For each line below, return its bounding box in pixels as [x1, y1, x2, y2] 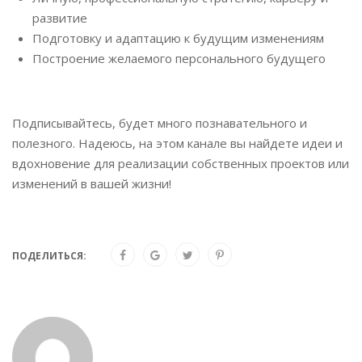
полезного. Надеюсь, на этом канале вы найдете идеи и [12, 135, 343, 151]
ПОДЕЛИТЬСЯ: [12, 249, 86, 263]
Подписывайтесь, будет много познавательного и [12, 115, 307, 131]
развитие [32, 10, 87, 26]
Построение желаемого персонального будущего [32, 50, 326, 66]
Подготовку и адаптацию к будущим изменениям [32, 30, 324, 46]
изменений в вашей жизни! [12, 175, 171, 192]
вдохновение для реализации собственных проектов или [12, 155, 349, 171]
